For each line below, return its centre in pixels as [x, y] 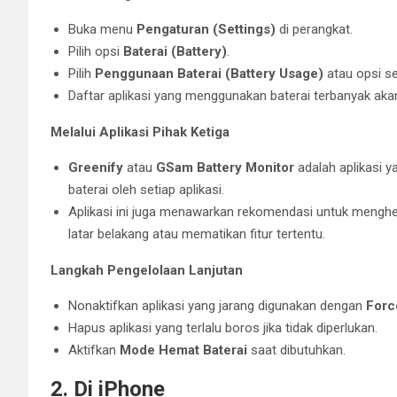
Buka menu [102, 29]
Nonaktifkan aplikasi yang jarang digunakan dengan [217, 305]
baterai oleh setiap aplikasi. [146, 189]
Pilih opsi [96, 51]
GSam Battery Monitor [225, 167]
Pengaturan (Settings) [206, 29]
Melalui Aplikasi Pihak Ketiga [140, 132]
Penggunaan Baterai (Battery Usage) [209, 73]
